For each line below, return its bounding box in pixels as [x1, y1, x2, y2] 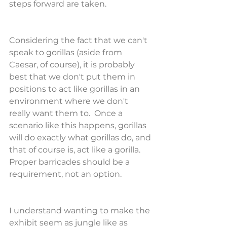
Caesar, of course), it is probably [9, 60, 137, 69]
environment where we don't [9, 96, 130, 106]
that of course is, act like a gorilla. [9, 145, 144, 155]
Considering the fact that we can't [9, 35, 149, 45]
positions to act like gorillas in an [9, 84, 142, 94]
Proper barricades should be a [9, 157, 132, 167]
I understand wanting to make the [9, 206, 152, 215]
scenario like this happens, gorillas [9, 121, 148, 130]
